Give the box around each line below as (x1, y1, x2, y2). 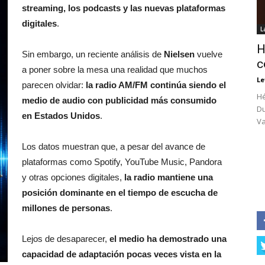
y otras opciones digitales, (22, 172, 124, 182)
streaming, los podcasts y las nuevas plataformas (22, 3, 225, 13)
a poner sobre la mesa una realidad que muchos (22, 64, 208, 75)
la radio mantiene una (124, 172, 213, 182)
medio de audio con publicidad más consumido (22, 95, 216, 105)
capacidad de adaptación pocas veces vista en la (22, 249, 221, 259)
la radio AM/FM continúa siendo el (86, 80, 226, 90)
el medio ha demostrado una (109, 234, 227, 244)
